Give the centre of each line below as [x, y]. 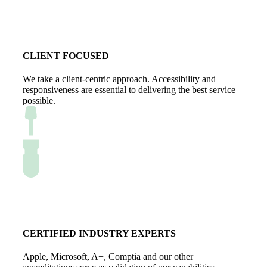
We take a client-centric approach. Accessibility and [119, 79]
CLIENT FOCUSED [66, 55]
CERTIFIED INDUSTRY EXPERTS [99, 234]
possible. [39, 100]
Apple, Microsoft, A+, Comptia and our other [108, 257]
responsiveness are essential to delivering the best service [129, 89]
